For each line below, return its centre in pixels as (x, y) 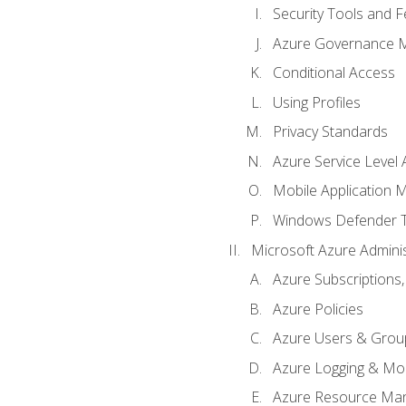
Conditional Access (333, 73)
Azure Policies (318, 309)
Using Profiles (316, 102)
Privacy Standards (330, 132)
